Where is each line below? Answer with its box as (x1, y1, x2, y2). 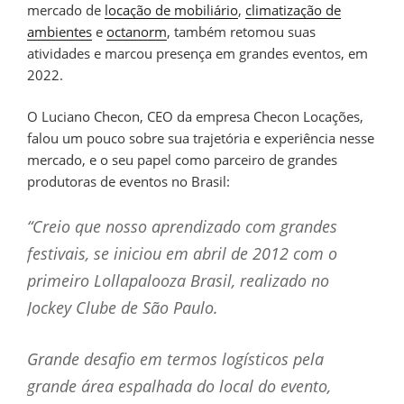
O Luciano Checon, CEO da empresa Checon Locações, (27, 107, 363, 126)
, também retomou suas (167, 22, 316, 41)
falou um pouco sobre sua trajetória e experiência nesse (27, 129, 374, 148)
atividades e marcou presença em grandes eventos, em (27, 43, 368, 62)
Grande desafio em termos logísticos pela (27, 347, 324, 370)
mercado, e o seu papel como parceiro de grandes (27, 151, 337, 170)
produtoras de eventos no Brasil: (27, 172, 230, 191)
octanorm (106, 22, 167, 41)
